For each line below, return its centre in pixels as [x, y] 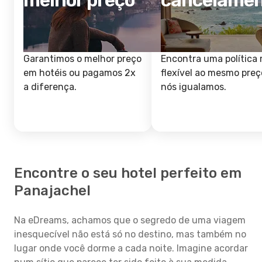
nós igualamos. [194, 87]
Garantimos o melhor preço [82, 59]
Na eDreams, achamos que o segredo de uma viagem [130, 220]
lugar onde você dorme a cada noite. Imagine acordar [131, 248]
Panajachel [52, 191]
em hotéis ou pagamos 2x [80, 73]
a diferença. [50, 87]
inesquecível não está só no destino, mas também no [130, 234]
